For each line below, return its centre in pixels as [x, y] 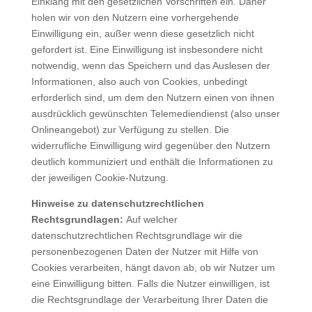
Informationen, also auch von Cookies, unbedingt [139, 81]
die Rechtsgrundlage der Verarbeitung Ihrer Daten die [149, 299]
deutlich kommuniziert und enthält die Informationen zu [152, 161]
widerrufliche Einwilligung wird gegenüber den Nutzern [150, 145]
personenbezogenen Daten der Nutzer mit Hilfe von [145, 251]
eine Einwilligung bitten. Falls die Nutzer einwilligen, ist [150, 283]
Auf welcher [151, 219]
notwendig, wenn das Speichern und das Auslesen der [150, 65]
